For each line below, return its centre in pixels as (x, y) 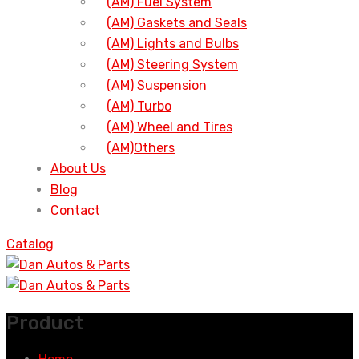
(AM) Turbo (139, 107)
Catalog (30, 244)
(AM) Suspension (157, 86)
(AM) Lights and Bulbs (173, 44)
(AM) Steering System (172, 65)
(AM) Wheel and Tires (169, 127)
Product (45, 323)
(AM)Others (141, 148)
